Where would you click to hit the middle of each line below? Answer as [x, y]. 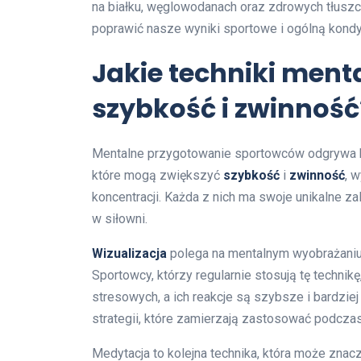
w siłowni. [120, 219]
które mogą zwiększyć [158, 176]
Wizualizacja [129, 254]
